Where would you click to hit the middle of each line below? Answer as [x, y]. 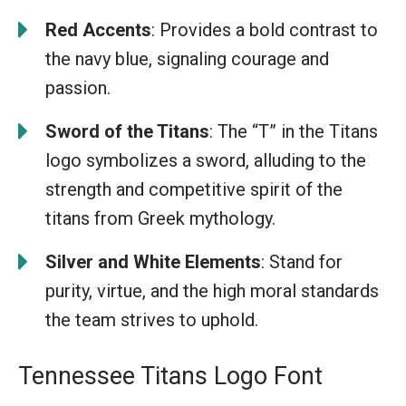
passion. [78, 88]
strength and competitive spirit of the [194, 189]
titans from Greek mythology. [160, 218]
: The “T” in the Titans [294, 131]
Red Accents [98, 30]
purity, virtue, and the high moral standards [212, 291]
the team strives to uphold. [152, 320]
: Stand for [302, 262]
